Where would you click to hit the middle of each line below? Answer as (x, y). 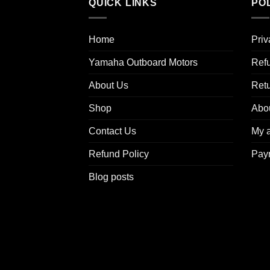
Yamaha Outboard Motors (143, 62)
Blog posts (111, 177)
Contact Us (112, 131)
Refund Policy (119, 154)
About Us (108, 85)
